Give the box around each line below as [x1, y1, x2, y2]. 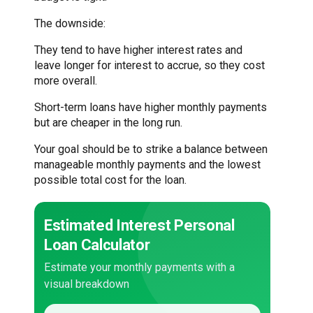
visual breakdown [44, 277, 129, 291]
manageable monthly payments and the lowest [34, 158, 261, 172]
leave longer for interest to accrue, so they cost [34, 59, 265, 73]
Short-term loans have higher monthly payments [34, 101, 267, 115]
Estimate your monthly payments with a [44, 261, 235, 275]
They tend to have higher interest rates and [34, 43, 242, 57]
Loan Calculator [44, 236, 150, 254]
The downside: [34, 17, 105, 31]
